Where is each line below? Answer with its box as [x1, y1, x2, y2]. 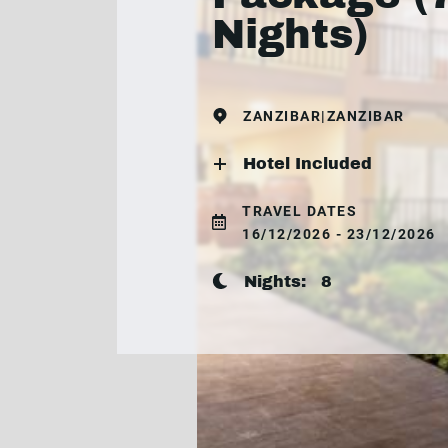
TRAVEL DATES [242, 202, 357, 219]
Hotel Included [243, 154, 372, 172]
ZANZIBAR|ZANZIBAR [243, 107, 405, 124]
